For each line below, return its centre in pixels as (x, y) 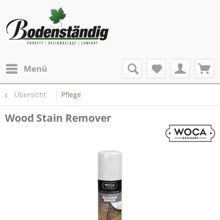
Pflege (71, 95)
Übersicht (30, 95)
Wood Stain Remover (58, 118)
